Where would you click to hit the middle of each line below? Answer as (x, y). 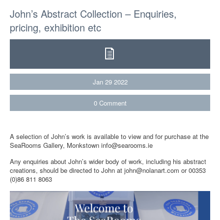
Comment (113, 103)
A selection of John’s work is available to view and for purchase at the (109, 136)
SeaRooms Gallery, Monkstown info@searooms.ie (81, 145)
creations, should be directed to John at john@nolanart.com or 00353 (108, 170)
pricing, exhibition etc (55, 27)
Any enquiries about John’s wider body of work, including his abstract (108, 161)
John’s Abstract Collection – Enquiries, (93, 13)
